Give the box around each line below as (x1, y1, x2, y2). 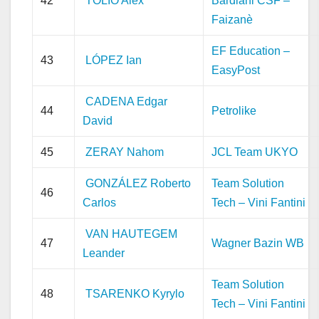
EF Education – (211, 44, 291, 57)
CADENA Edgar (85, 95, 168, 108)
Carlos (83, 196, 117, 209)
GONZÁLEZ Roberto (85, 177, 192, 189)
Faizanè (211, 13, 253, 26)
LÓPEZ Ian (85, 53, 142, 66)
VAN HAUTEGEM (85, 227, 178, 240)
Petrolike (211, 104, 257, 117)
